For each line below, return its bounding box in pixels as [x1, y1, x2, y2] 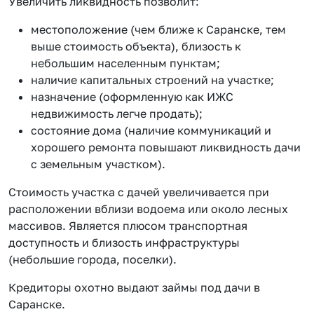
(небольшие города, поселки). [8, 252, 177, 266]
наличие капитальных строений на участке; [31, 72, 274, 87]
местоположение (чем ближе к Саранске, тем [31, 22, 286, 36]
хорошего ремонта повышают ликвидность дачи [31, 139, 301, 154]
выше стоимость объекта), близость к [31, 39, 241, 53]
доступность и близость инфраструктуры [8, 235, 240, 250]
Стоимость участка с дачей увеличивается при [8, 184, 269, 199]
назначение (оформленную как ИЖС [31, 89, 233, 104]
